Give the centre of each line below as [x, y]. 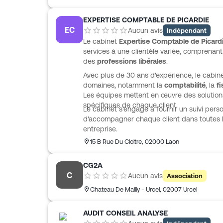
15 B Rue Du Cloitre [116, 142]
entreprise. [100, 129]
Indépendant [187, 30]
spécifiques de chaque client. [130, 105]
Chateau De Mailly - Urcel [125, 189]
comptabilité [185, 85]
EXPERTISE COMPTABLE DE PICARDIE [146, 20]
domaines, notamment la [124, 85]
